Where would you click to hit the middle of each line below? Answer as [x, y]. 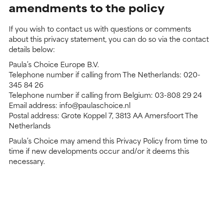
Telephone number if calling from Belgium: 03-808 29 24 [105, 95]
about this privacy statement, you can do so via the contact [109, 39]
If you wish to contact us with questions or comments [100, 29]
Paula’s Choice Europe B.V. [54, 64]
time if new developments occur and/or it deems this [99, 151]
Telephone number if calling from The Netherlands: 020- [105, 74]
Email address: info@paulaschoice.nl [70, 105]
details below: [32, 49]
